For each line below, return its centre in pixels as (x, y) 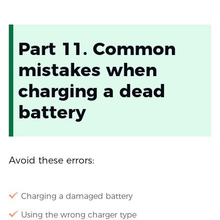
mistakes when (87, 69)
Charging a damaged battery (77, 196)
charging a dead (92, 91)
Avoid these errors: (51, 160)
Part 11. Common (97, 48)
